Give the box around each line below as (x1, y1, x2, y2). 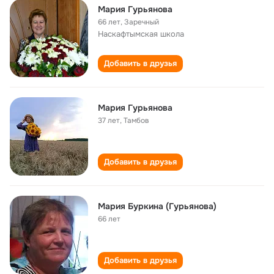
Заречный (124, 17, 159, 27)
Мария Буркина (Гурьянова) (98, 201, 217, 212)
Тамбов (124, 116, 149, 125)
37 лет (98, 116, 120, 125)
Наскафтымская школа (98, 29, 184, 39)
